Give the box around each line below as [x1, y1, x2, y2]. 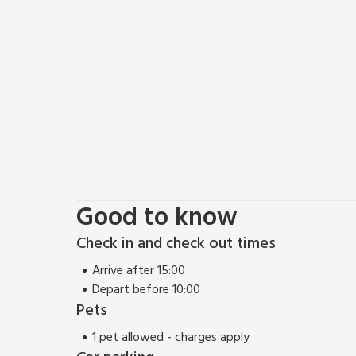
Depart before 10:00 [92, 279, 200, 300]
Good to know [76, 197, 238, 238]
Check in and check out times [76, 230, 276, 257]
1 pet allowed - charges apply [92, 327, 250, 348]
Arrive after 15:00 [92, 260, 185, 281]
